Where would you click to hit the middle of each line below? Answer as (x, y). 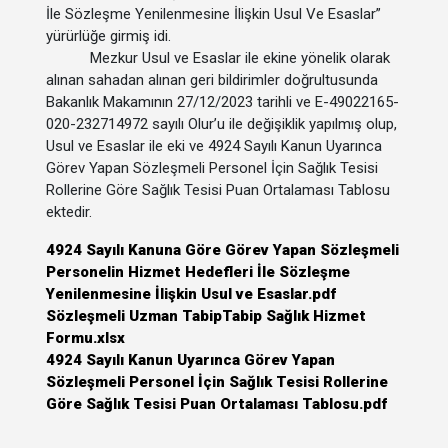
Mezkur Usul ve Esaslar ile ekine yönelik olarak (234, 58)
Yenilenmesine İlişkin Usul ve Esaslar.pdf (191, 294)
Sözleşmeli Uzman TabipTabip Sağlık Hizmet (206, 316)
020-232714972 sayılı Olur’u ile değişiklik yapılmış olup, (221, 124)
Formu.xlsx (85, 338)
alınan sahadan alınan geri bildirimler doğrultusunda (212, 80)
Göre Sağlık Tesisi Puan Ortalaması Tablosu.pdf (216, 404)
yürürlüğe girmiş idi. (108, 36)
